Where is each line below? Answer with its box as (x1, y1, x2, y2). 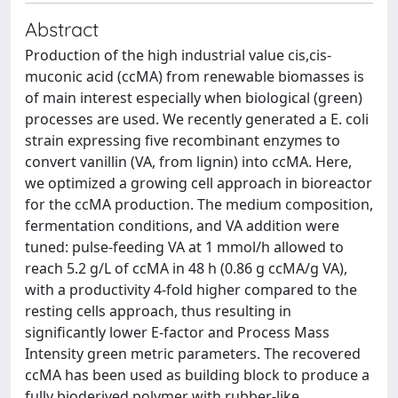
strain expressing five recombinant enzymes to (25, 131, 340, 150)
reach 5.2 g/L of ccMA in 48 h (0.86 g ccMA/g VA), (25, 259, 347, 278)
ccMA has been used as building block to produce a (25, 365, 370, 385)
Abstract (25, 17, 99, 41)
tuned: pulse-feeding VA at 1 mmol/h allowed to (25, 237, 344, 257)
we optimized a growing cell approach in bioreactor (25, 173, 372, 193)
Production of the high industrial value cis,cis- (25, 45, 331, 65)
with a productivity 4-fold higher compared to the (25, 280, 357, 299)
